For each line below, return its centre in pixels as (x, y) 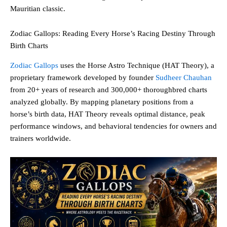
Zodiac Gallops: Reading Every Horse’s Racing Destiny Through (113, 34)
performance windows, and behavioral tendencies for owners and (113, 126)
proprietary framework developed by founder (83, 77)
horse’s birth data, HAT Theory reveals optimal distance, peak (108, 114)
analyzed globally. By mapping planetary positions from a (102, 102)
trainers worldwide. (41, 138)
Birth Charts (29, 46)
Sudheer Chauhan (184, 77)
